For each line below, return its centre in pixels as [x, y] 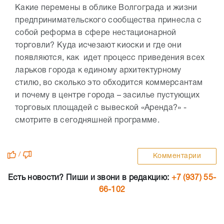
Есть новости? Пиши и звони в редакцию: [89, 178]
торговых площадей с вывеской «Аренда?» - [101, 108]
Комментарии [177, 156]
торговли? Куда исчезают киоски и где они [98, 45]
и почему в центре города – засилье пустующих [107, 95]
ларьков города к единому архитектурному [98, 70]
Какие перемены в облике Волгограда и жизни [106, 8]
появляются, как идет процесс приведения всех [110, 58]
